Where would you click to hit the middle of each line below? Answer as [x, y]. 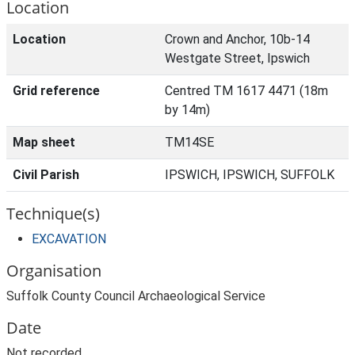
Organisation [54, 271]
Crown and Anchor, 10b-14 [237, 39]
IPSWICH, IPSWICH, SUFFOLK [250, 175]
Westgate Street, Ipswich [237, 58]
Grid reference [56, 91]
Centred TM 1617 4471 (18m [246, 91]
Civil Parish [46, 175]
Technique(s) [53, 214]
